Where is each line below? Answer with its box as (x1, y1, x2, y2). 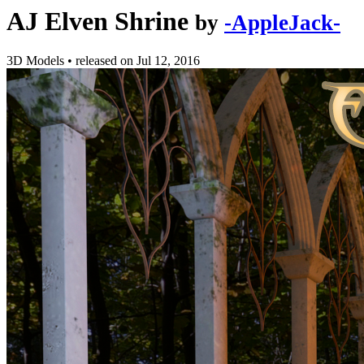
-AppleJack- (224, 11, 340, 35)
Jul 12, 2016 (136, 54, 200, 68)
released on (76, 54, 136, 68)
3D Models (6, 54, 67, 68)
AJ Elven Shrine (6, 6, 188, 36)
